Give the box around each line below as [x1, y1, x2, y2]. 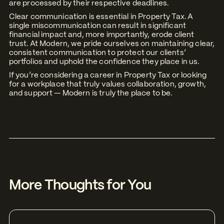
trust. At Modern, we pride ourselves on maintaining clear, [8, 40, 215, 47]
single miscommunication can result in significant [8, 22, 186, 29]
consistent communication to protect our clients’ [8, 49, 186, 56]
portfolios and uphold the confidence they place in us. [8, 58, 199, 65]
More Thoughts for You [8, 179, 151, 193]
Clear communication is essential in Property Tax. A [8, 13, 193, 20]
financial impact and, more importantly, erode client [8, 31, 194, 38]
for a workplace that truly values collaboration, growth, [8, 81, 206, 88]
